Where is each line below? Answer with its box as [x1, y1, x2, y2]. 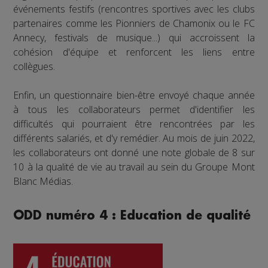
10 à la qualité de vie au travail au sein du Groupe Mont [13, 160, 255, 173]
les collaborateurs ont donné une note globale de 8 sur [13, 145, 255, 159]
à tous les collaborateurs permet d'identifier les [13, 102, 255, 116]
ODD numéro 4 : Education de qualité [13, 209, 251, 222]
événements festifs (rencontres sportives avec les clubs [13, 2, 255, 16]
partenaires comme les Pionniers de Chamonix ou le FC [13, 16, 255, 30]
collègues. [13, 59, 56, 73]
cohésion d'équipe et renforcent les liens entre [13, 45, 255, 59]
